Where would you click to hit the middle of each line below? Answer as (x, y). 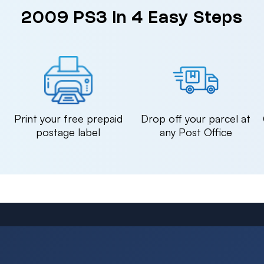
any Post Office (196, 132)
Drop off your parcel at (196, 118)
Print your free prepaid (68, 118)
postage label (68, 132)
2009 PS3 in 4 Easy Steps (132, 19)
